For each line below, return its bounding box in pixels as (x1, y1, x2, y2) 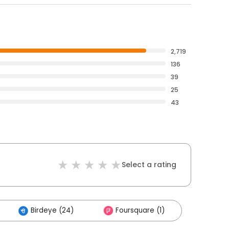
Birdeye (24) (31, 205, 74, 215)
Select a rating (122, 159, 176, 170)
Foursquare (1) (116, 205, 165, 215)
